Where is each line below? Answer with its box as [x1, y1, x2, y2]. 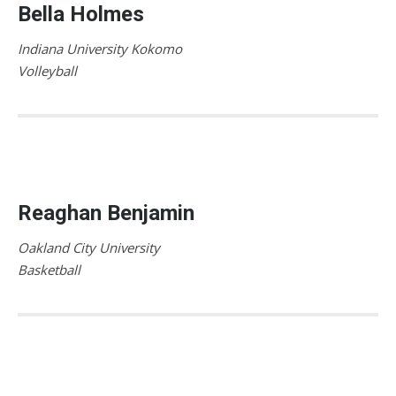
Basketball [18, 260, 80, 278]
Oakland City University [18, 238, 160, 256]
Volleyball [18, 61, 77, 80]
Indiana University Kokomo [18, 39, 182, 57]
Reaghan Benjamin [18, 200, 194, 225]
